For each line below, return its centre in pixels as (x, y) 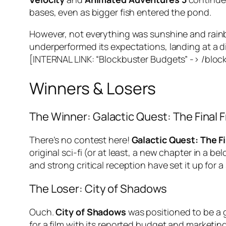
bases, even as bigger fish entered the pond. (120, 12)
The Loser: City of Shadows (98, 189)
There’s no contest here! (80, 140)
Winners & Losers (93, 88)
